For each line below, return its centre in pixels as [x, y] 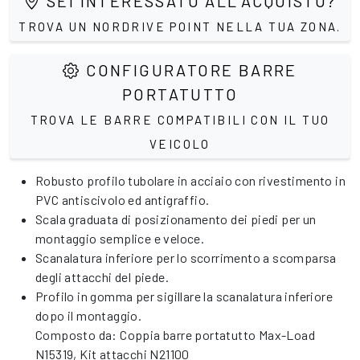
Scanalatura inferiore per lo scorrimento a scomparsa [186, 258]
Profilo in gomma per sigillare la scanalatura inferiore [184, 296]
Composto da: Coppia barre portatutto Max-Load [175, 335]
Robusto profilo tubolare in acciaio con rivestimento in [190, 180]
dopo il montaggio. [89, 315]
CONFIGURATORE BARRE [189, 70]
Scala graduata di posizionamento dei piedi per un [176, 219]
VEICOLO [180, 144]
